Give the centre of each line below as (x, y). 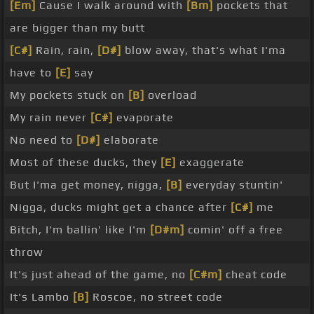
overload (171, 95)
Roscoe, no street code (156, 297)
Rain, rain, (65, 50)
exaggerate (210, 163)
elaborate (130, 140)
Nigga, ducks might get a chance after (120, 207)
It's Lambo (41, 297)
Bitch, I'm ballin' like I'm (80, 230)
